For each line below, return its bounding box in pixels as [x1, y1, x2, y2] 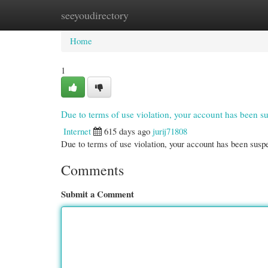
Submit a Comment [61, 187, 134, 200]
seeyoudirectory [61, 8, 129, 22]
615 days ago [104, 125, 150, 137]
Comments [61, 160, 124, 179]
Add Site [201, 9, 232, 21]
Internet [63, 125, 91, 137]
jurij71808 [153, 125, 187, 137]
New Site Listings [119, 9, 183, 21]
